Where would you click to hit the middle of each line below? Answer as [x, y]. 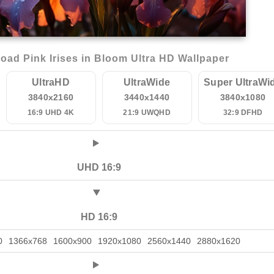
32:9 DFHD [243, 113]
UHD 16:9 [99, 167]
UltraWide [147, 82]
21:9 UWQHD [147, 113]
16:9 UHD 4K [51, 113]
